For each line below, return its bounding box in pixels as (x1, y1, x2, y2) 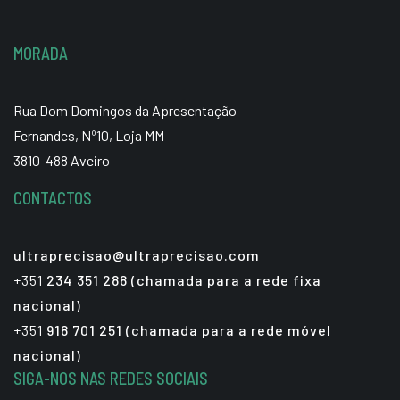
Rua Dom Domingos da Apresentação (13, 101, 237, 119)
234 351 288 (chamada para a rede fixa (43, 271, 321, 288)
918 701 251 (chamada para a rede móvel (43, 321, 331, 338)
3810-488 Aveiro (13, 151, 110, 169)
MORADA (13, 42, 68, 63)
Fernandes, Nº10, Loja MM (13, 126, 164, 144)
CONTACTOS (13, 187, 92, 208)
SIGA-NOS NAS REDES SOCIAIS (13, 367, 208, 388)
